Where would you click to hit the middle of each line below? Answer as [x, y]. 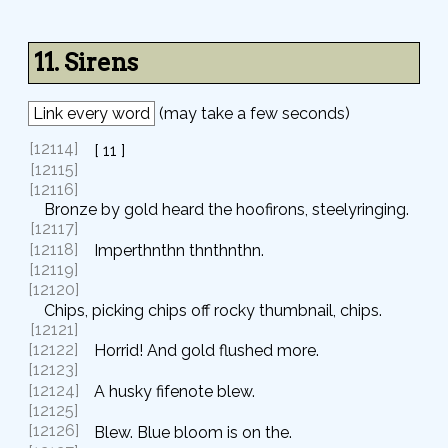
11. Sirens [86, 63]
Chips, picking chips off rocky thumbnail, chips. [213, 310]
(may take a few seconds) [252, 114]
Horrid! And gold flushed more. [206, 351]
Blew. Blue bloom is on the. [193, 432]
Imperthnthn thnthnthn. [179, 251]
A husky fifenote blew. [174, 392]
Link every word [91, 114]
